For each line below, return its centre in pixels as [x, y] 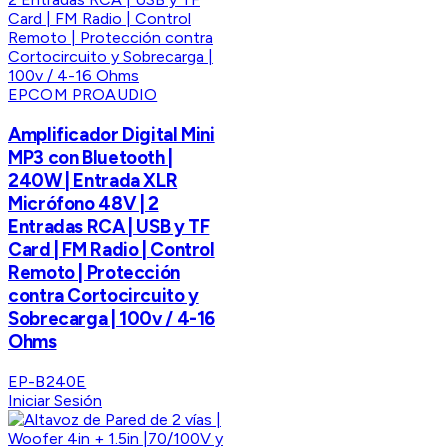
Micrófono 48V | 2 [83, 203]
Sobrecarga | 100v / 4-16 [112, 318]
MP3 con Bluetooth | [90, 157]
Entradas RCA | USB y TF [109, 226]
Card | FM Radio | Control [111, 249]
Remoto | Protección [94, 272]
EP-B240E [47, 381]
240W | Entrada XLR [93, 180]
